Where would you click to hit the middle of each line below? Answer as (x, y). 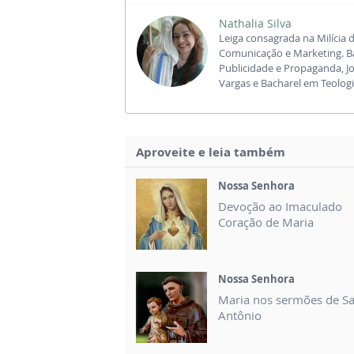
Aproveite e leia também (211, 151)
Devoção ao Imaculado (280, 206)
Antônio (240, 315)
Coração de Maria (266, 222)
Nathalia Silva (255, 23)
